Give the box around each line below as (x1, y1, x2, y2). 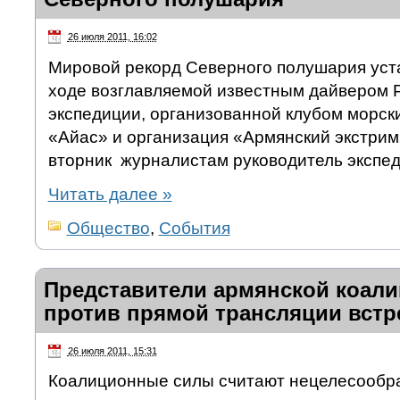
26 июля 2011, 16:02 (67, 30, 157, 42)
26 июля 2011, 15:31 (67, 345, 157, 356)
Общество (66, 218, 150, 237)
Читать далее (47, 184, 162, 204)
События (158, 218, 230, 237)
